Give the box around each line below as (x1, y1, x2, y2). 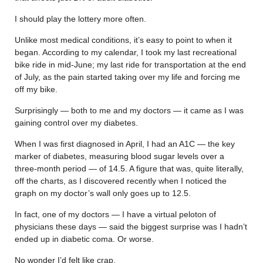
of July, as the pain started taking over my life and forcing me (15, 72, 240, 82)
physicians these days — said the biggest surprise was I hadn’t (15, 221, 247, 231)
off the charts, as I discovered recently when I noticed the (15, 176, 227, 186)
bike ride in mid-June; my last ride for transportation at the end (15, 59, 246, 69)
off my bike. (15, 84, 58, 94)
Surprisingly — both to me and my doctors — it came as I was (15, 105, 244, 115)
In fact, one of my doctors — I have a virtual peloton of (15, 209, 216, 219)
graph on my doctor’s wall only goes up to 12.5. (15, 188, 191, 198)
